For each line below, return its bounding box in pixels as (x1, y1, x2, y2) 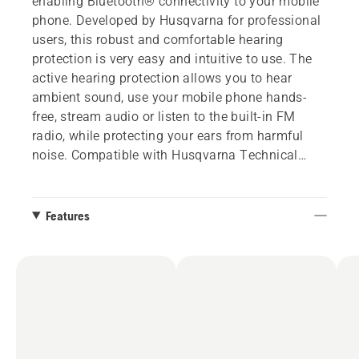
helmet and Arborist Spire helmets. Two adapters (32, 166, 322, 182)
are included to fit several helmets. (32, 185, 236, 201)
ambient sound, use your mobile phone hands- (32, 89, 308, 105)
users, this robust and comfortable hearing (32, 31, 284, 47)
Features (45, 208, 90, 223)
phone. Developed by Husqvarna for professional (32, 12, 321, 28)
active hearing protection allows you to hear (32, 70, 292, 86)
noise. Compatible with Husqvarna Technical (32, 147, 298, 163)
